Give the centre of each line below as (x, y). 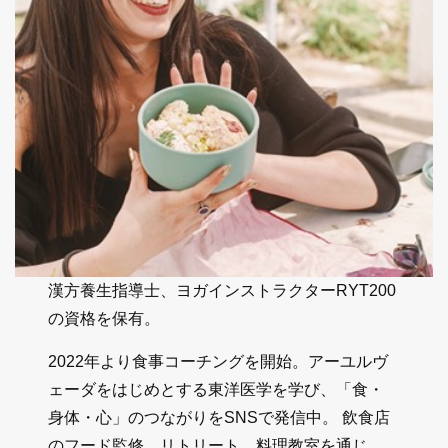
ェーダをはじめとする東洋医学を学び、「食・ (216, 389)
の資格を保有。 (104, 318)
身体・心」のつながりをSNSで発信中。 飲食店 (219, 417)
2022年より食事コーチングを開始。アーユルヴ (218, 361)
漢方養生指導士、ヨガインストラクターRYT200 (222, 290)
